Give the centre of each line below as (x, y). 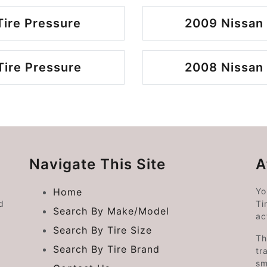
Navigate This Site (97, 164)
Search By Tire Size (102, 230)
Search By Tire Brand (106, 249)
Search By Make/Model (111, 211)
